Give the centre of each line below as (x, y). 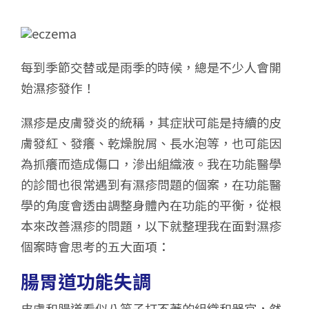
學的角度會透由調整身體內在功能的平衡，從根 (151, 205)
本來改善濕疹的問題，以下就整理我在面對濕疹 (151, 225)
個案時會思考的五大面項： (95, 246)
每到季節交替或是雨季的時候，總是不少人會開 (151, 67)
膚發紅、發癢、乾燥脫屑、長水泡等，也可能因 (151, 142)
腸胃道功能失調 (86, 281)
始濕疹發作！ (58, 87)
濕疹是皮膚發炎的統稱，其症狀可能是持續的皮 (151, 122)
